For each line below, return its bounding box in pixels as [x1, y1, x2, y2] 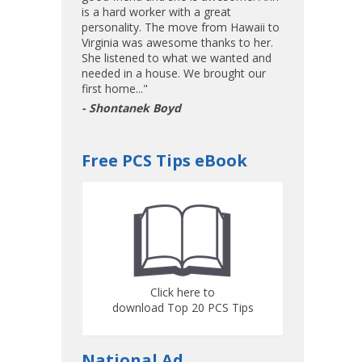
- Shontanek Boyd [82, 100, 181, 116]
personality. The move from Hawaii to [82, 19, 280, 35]
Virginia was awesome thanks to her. [82, 35, 273, 50]
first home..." [82, 81, 148, 96]
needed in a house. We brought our [82, 65, 266, 81]
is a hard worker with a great [82, 4, 231, 19]
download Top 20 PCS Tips [112, 300, 254, 315]
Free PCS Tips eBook [82, 149, 247, 171]
